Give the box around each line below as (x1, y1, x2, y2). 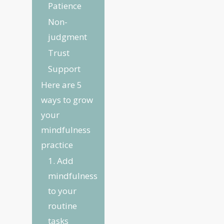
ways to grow (41, 94, 93, 105)
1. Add (48, 155, 73, 166)
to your (48, 185, 76, 196)
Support (48, 63, 80, 74)
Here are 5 (41, 79, 82, 90)
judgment (48, 31, 87, 42)
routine (48, 200, 77, 211)
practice (41, 139, 73, 150)
